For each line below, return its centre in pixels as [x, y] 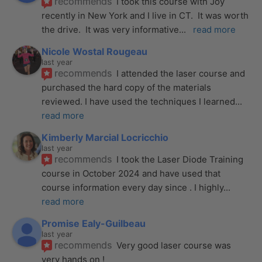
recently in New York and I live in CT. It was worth [145, 15]
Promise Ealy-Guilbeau [94, 223]
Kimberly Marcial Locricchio [105, 137]
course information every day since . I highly [133, 187]
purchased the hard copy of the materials [127, 87]
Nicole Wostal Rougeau [95, 51]
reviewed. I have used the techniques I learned [139, 101]
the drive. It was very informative [111, 29]
